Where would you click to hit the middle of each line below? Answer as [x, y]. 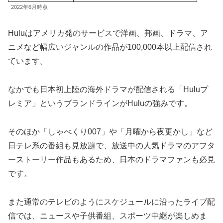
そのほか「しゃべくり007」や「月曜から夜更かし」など [110, 131]
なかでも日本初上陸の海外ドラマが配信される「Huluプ [108, 89]
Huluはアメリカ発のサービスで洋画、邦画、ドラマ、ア [108, 33]
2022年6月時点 [29, 7]
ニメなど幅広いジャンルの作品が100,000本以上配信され [110, 47]
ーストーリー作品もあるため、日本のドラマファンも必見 [111, 159]
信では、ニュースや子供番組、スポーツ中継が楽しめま [108, 216]
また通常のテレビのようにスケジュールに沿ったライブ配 [111, 202]
